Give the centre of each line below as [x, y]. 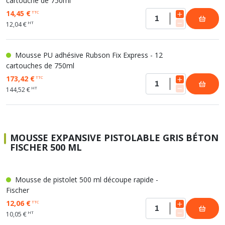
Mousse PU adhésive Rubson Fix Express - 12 [88, 55]
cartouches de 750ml [40, 66]
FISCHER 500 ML [46, 147]
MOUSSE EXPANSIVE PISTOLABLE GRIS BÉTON [114, 138]
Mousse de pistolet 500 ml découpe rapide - [86, 180]
